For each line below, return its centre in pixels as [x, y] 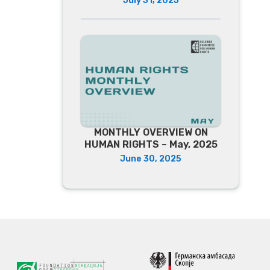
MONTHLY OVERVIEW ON [151, 132]
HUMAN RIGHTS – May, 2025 [151, 144]
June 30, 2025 [151, 159]
